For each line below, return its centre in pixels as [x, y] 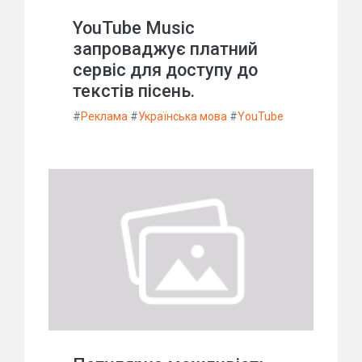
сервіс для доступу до [165, 70]
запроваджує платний [165, 49]
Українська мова [183, 116]
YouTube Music [134, 28]
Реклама [104, 116]
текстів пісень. [134, 91]
